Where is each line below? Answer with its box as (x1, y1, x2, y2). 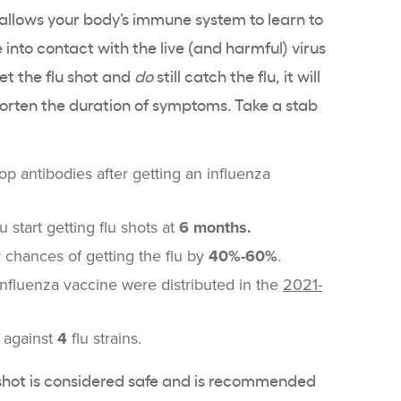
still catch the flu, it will (153, 64, 320, 87)
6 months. (179, 218, 252, 238)
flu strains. (72, 328, 141, 349)
